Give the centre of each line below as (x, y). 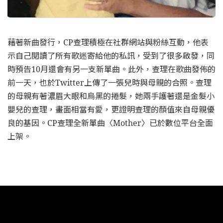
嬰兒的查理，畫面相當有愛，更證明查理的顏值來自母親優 (111, 110)
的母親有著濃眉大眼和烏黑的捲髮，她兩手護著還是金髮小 (111, 96)
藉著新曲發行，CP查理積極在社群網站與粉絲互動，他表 (108, 43)
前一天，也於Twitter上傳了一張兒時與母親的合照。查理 (110, 83)
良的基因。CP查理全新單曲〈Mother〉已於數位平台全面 (110, 123)
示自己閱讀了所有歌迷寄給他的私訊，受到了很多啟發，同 (111, 56)
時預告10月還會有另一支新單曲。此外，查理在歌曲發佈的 (111, 69)
